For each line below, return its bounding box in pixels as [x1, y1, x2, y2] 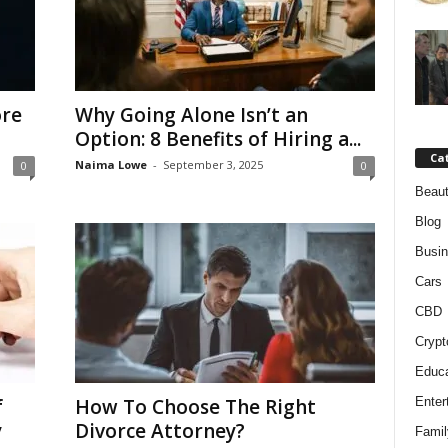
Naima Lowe [74, 156, 147, 172]
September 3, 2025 [162, 156, 263, 172]
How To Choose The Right [74, 393, 316, 420]
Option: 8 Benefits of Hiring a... [74, 125, 361, 152]
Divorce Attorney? [74, 417, 245, 444]
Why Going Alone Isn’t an [74, 101, 308, 128]
